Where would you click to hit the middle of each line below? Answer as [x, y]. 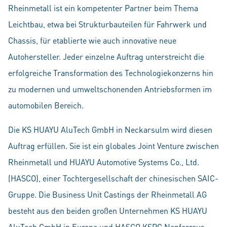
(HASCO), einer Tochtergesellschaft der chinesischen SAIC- [113, 178]
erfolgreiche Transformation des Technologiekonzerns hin [111, 73]
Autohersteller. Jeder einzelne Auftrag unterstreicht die [106, 56]
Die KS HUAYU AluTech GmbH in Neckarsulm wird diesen [110, 129]
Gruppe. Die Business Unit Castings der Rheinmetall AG [107, 194]
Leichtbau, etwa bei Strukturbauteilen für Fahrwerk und [107, 24]
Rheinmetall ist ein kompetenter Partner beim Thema [103, 8]
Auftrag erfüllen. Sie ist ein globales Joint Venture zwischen [113, 146]
